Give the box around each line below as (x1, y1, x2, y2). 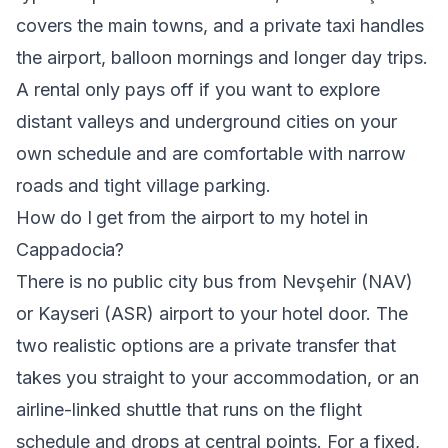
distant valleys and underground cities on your (16, 111, 397, 132)
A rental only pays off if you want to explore (16, 79, 380, 100)
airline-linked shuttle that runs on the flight (16, 399, 362, 420)
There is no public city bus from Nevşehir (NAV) (16, 271, 413, 292)
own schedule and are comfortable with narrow (16, 143, 406, 164)
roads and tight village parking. (16, 175, 271, 196)
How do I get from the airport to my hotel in (16, 207, 369, 228)
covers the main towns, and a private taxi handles (16, 15, 424, 36)
